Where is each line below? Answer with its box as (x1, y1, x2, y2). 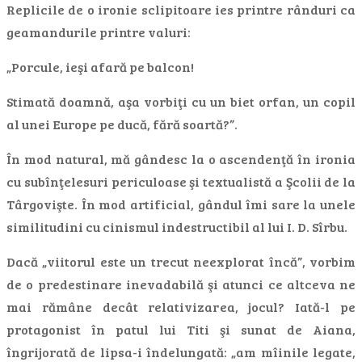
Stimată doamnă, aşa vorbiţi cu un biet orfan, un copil (6, 93, 356, 110)
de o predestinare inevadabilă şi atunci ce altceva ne (6, 276, 356, 293)
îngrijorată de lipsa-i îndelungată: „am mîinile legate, (6, 343, 356, 360)
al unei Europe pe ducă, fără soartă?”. (6, 116, 238, 133)
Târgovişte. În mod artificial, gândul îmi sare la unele (6, 196, 356, 213)
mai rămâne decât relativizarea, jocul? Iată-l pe (6, 298, 356, 315)
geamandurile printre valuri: (6, 23, 191, 40)
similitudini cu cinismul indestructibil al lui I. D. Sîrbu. (6, 218, 347, 235)
